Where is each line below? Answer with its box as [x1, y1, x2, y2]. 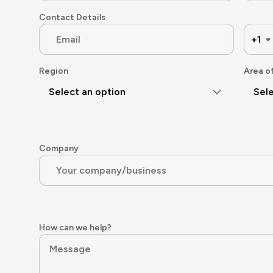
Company [39, 143, 79, 154]
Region [39, 66, 68, 76]
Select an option [49, 86, 126, 97]
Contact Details [39, 12, 105, 23]
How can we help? [39, 222, 112, 233]
